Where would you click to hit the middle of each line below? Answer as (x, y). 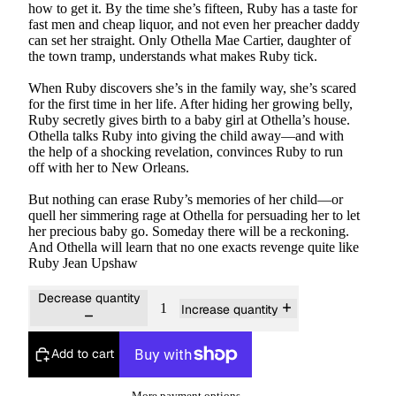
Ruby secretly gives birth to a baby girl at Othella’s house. (189, 119)
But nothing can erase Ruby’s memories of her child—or (186, 199)
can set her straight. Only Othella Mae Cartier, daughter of (190, 40)
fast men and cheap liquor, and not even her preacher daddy (194, 24)
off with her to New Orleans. (109, 167)
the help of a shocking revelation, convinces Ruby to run (186, 151)
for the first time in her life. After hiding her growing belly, (190, 103)
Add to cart (83, 354)
